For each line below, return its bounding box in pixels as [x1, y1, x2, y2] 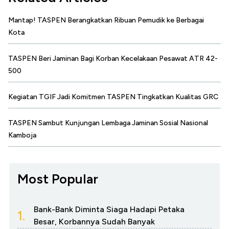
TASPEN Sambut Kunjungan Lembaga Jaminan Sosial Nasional [8, 119, 208, 128]
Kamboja [8, 131, 36, 140]
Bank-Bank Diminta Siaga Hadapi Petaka [34, 204, 185, 215]
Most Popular [17, 171, 98, 188]
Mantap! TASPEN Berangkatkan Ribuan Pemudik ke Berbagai [8, 16, 204, 25]
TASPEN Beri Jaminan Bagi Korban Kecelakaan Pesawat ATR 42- [8, 54, 218, 63]
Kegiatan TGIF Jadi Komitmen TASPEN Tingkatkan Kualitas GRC [8, 93, 218, 102]
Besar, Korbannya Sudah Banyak [34, 217, 155, 227]
